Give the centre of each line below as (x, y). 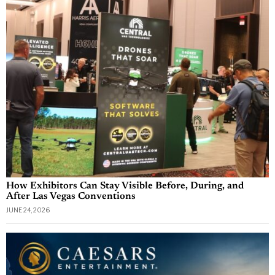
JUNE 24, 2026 (28, 210)
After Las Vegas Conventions (71, 196)
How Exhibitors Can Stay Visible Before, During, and (125, 186)
